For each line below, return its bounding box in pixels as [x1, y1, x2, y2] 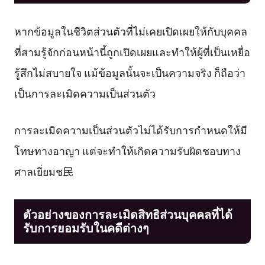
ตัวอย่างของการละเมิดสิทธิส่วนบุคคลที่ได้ [22, 205, 232, 223]
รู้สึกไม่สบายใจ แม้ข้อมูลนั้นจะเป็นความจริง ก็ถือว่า [14, 64, 245, 80]
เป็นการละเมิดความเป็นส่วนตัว [14, 85, 156, 101]
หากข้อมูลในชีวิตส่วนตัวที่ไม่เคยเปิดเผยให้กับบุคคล [14, 23, 247, 39]
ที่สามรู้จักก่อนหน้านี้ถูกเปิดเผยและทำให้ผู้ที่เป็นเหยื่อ [14, 44, 250, 60]
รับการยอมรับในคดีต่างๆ [22, 219, 149, 237]
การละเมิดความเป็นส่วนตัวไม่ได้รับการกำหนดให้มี [14, 122, 247, 137]
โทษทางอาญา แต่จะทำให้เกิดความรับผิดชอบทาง [14, 143, 241, 158]
